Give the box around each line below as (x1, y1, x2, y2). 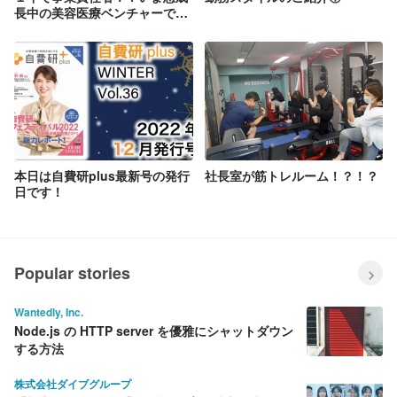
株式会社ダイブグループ (14, 376, 131, 393)
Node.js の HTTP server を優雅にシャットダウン (14, 322, 293, 340)
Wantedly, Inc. (14, 304, 83, 321)
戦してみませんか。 (14, 19, 126, 37)
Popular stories (14, 261, 130, 285)
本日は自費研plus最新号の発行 (14, 167, 190, 185)
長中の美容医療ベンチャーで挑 (14, 3, 188, 21)
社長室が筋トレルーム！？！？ (204, 167, 378, 185)
